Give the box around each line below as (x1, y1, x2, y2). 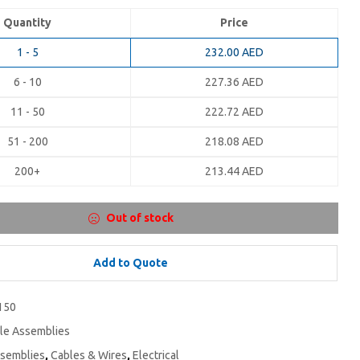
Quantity (3, 16, 51, 30)
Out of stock (105, 211, 174, 225)
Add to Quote (93, 256, 168, 270)
